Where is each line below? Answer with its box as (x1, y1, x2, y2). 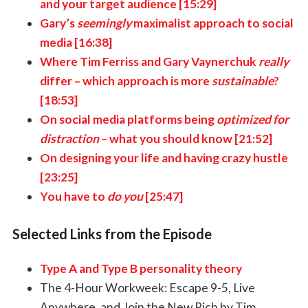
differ (39, 73, 74, 88)
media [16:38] (39, 34, 112, 49)
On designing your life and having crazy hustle (39, 150, 288, 165)
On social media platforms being (39, 111, 217, 126)
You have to (39, 188, 107, 203)
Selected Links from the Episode (12, 225, 212, 242)
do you (107, 188, 143, 203)
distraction (39, 131, 101, 146)
